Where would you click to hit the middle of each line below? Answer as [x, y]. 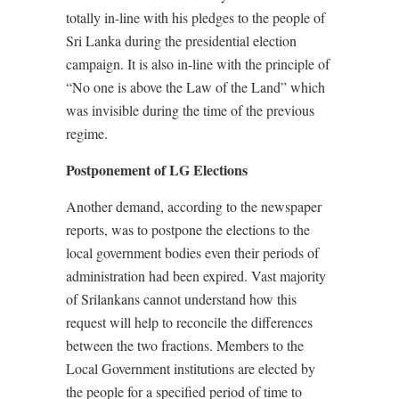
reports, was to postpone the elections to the [188, 230]
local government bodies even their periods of [192, 253]
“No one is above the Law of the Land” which [195, 87]
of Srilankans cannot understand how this [181, 299]
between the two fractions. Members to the [185, 346]
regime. [87, 134]
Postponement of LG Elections [157, 170]
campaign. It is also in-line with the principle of [198, 64]
